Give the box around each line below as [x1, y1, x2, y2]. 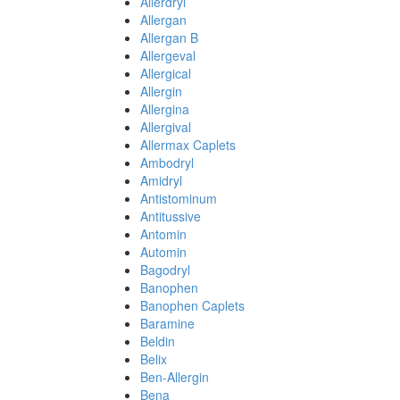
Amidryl [140, 171, 182, 189]
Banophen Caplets [140, 296, 245, 314]
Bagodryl [140, 261, 190, 279]
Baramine [140, 314, 195, 332]
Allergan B [140, 29, 198, 46]
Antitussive [140, 207, 201, 225]
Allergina [140, 100, 189, 118]
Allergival [140, 118, 191, 136]
